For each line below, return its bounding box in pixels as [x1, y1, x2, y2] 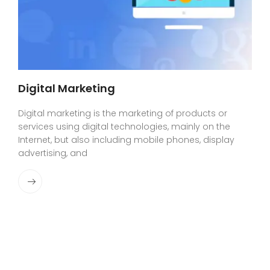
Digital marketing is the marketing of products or [18, 107, 227, 120]
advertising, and [18, 147, 87, 160]
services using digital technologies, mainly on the [18, 121, 230, 133]
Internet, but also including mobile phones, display [18, 134, 234, 146]
